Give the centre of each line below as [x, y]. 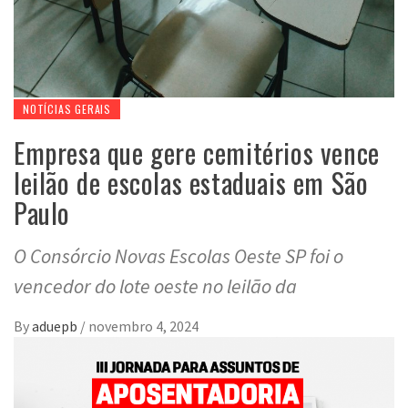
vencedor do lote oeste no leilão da [155, 286]
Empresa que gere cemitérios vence [197, 153]
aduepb [56, 326]
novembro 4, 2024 [143, 326]
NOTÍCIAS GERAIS [67, 109]
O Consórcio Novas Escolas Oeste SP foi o [178, 256]
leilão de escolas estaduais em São [191, 183]
